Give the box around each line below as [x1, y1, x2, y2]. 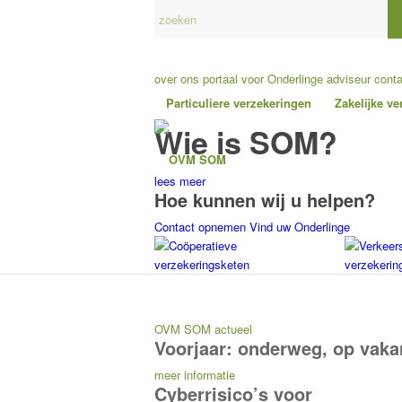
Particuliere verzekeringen [166, 94, 311, 111]
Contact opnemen [154, 218, 246, 235]
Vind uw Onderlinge [249, 218, 350, 235]
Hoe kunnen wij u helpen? [154, 187, 375, 213]
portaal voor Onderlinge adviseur [203, 70, 371, 87]
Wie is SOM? [154, 120, 337, 163]
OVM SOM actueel [154, 320, 252, 337]
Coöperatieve [169, 237, 237, 254]
